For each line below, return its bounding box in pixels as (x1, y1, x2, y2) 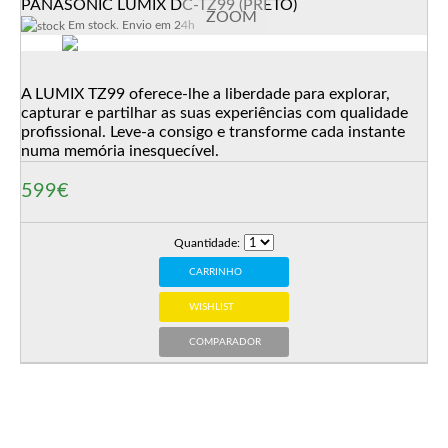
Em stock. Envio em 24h (65, 19, 195, 31)
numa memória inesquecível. (21, 143, 219, 159)
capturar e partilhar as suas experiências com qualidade (21, 105, 408, 121)
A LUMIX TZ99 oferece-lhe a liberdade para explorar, (21, 86, 390, 102)
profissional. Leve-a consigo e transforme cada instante (21, 124, 405, 140)
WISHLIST (189, 302, 235, 312)
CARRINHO (189, 267, 243, 277)
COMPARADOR (189, 337, 262, 347)
